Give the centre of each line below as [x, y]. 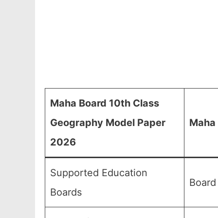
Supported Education [99, 173]
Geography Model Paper [108, 123]
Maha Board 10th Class [105, 103]
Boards [66, 192]
